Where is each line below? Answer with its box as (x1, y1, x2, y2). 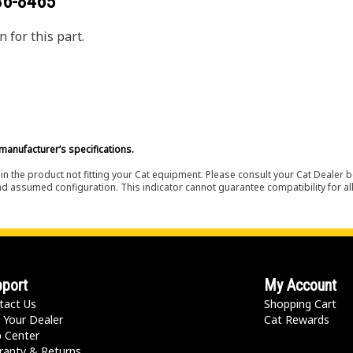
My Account (264, 276, 337, 295)
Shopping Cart (264, 296, 337, 311)
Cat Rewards (264, 312, 330, 327)
